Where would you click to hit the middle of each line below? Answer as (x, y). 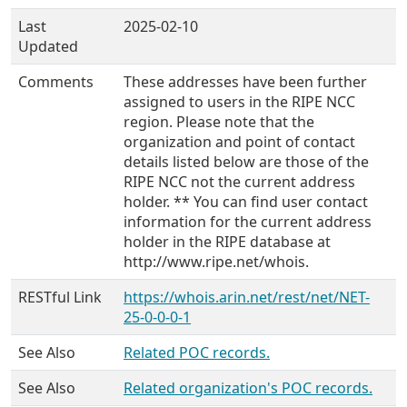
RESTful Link (60, 297)
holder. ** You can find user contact (246, 202)
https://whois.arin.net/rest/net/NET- (247, 297)
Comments (56, 82)
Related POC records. (197, 352)
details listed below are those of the (246, 162)
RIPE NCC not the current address (239, 182)
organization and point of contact (239, 142)
